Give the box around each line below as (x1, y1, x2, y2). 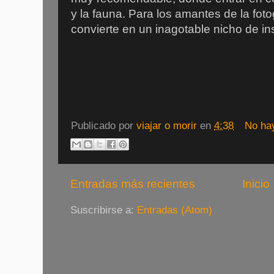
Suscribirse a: (70, 204, 137, 217)
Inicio (242, 177, 270, 190)
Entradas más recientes (70, 177, 195, 190)
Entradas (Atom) (137, 204, 212, 217)
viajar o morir (136, 119, 197, 131)
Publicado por (71, 119, 136, 131)
